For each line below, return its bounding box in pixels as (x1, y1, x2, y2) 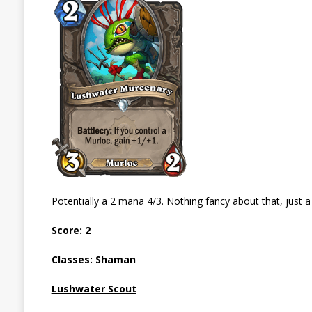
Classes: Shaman (51, 253, 136, 267)
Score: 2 (51, 224, 91, 237)
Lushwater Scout (51, 282, 136, 296)
